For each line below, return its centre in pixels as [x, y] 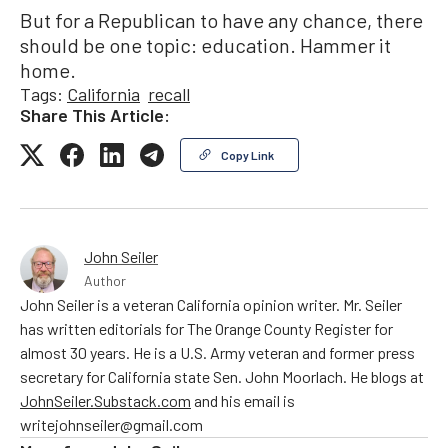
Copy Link [247, 155]
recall [169, 94]
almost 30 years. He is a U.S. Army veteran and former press [217, 352]
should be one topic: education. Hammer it [205, 45]
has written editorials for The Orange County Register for [206, 328]
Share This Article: [95, 115]
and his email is [243, 400]
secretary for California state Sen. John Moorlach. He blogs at [222, 376]
